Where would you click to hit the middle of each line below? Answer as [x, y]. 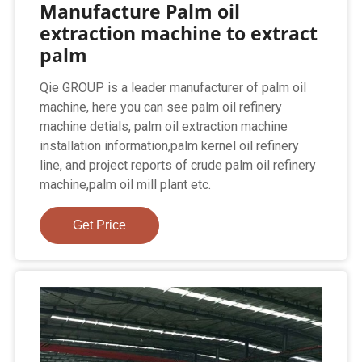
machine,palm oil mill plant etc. [126, 185]
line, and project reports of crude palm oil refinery [178, 166]
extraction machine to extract [179, 34]
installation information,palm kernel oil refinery [170, 146]
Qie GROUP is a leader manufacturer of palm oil [173, 88]
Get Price [100, 225]
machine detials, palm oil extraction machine [164, 127]
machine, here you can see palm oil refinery [161, 107]
